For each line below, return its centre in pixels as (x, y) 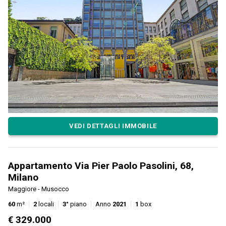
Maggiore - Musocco (39, 189)
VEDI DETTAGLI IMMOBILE (113, 126)
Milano (23, 177)
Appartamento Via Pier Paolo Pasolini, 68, (101, 165)
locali (45, 204)
